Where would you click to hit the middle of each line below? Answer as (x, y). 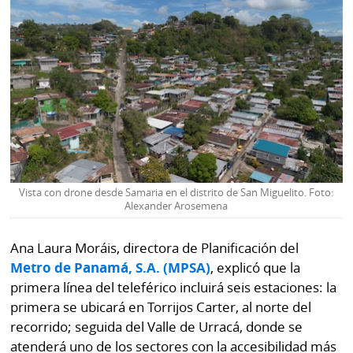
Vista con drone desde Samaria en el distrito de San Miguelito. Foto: (176, 192)
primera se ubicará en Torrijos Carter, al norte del (161, 307)
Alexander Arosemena (176, 206)
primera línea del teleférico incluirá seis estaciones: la (174, 288)
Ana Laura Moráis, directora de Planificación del (155, 248)
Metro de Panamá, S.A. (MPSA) (111, 268)
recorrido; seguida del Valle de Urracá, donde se (157, 327)
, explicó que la (256, 268)
